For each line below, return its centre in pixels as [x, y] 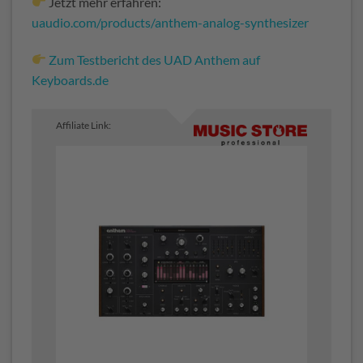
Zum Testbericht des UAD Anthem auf [155, 59]
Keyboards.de [70, 79]
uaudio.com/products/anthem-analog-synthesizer [170, 22]
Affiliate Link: [83, 126]
